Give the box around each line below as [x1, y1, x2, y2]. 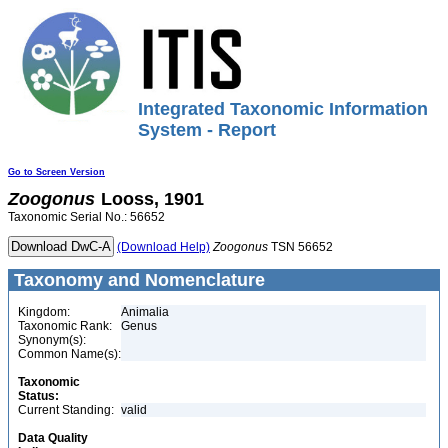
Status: [18, 389, 59, 403]
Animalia [121, 305, 169, 319]
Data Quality [18, 431, 88, 445]
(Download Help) [117, 240, 210, 254]
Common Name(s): [18, 347, 121, 361]
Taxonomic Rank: [18, 319, 112, 333]
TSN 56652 [268, 240, 333, 254]
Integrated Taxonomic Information [138, 99, 428, 119]
